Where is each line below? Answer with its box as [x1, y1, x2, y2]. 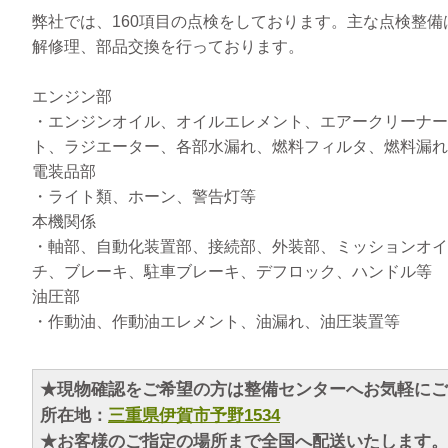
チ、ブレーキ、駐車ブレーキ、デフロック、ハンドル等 [32, 263, 432, 281]
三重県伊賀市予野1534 [108, 406, 280, 426]
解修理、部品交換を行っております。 [32, 38, 304, 56]
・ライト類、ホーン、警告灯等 [32, 188, 256, 206]
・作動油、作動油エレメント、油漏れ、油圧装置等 [32, 313, 400, 331]
